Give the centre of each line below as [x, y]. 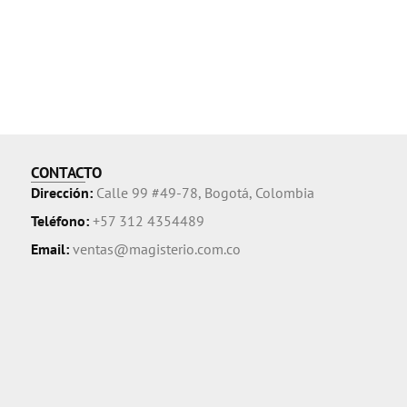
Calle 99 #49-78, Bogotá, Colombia [205, 193]
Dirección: [63, 193]
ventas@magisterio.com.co [156, 249]
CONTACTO [66, 173]
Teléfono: [61, 221]
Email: [51, 249]
